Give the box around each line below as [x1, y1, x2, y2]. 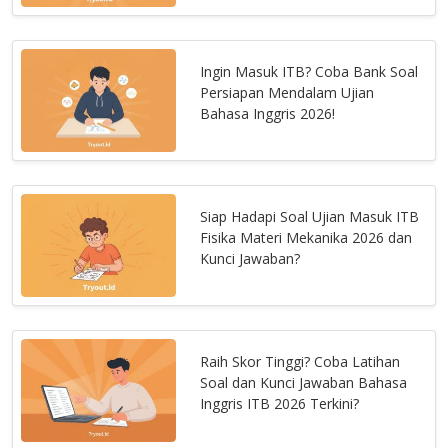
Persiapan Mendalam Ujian [200, 82, 375, 102]
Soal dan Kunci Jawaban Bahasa [200, 372, 408, 392]
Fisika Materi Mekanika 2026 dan [200, 227, 413, 247]
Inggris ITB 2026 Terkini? [200, 393, 360, 413]
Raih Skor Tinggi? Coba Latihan [200, 351, 401, 371]
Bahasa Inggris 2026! [200, 103, 336, 123]
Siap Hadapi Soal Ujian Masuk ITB [200, 206, 420, 226]
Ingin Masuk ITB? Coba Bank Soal [200, 61, 419, 81]
